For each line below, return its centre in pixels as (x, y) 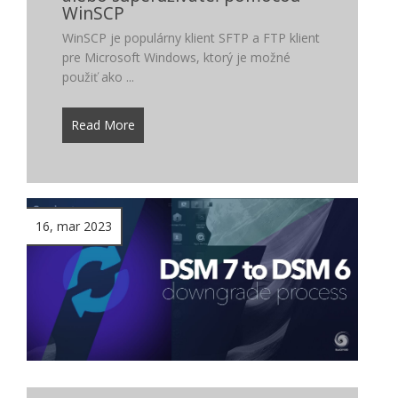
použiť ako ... (98, 76)
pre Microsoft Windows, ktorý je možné (176, 57)
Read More (103, 124)
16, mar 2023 (74, 226)
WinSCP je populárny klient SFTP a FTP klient (191, 37)
